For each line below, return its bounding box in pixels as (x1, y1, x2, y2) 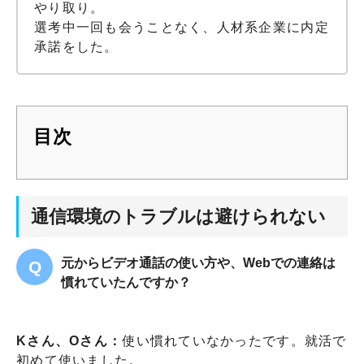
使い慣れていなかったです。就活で (122, 333, 347, 348)
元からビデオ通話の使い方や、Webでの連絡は (61, 255, 336, 270)
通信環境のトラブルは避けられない (31, 206, 326, 227)
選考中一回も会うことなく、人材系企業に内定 (34, 19, 329, 34)
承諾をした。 (34, 39, 119, 54)
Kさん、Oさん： (16, 333, 123, 348)
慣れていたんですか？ (61, 275, 191, 289)
